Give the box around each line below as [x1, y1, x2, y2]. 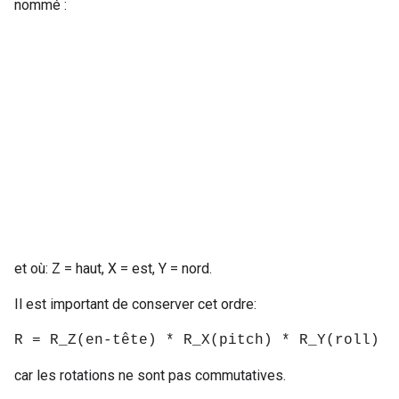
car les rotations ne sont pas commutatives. [14, 366, 286, 384]
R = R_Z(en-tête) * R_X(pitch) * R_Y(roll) [14, 331, 379, 348]
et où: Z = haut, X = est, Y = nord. [14, 259, 212, 277]
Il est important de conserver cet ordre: [14, 295, 256, 313]
